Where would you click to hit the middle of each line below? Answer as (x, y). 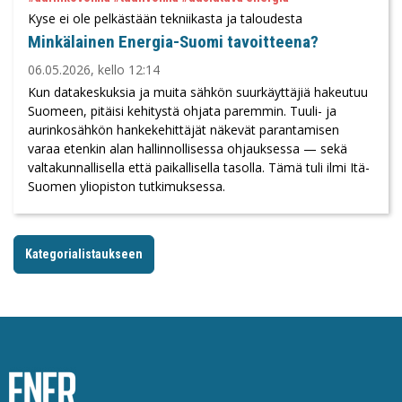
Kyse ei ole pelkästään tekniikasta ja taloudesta (165, 18)
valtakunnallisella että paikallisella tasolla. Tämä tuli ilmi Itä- (199, 167)
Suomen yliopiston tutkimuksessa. (127, 186)
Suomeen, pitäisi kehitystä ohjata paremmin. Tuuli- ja (182, 110)
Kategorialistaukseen (84, 253)
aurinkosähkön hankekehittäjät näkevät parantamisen (184, 129)
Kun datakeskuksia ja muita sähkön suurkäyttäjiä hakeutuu (198, 92)
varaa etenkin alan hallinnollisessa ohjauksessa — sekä (188, 148)
